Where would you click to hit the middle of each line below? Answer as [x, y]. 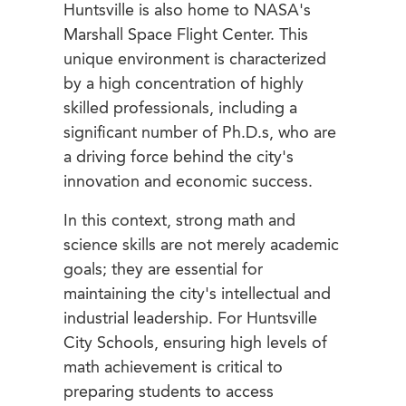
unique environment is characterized [195, 60]
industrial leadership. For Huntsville [190, 319]
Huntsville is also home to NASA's [187, 11]
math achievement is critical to [173, 368]
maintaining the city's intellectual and [197, 295]
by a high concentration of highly [184, 85]
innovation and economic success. [188, 183]
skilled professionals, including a [180, 109]
